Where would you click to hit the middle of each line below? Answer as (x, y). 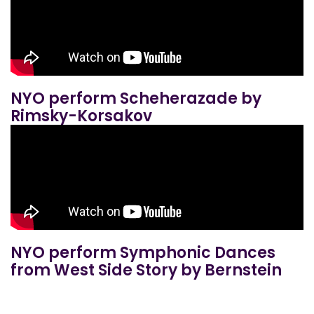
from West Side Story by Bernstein (146, 270)
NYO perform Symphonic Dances (143, 253)
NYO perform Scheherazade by (136, 98)
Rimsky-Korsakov (81, 116)
